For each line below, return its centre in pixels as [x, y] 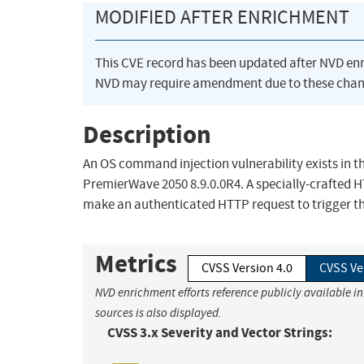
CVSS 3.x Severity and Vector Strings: [220, 333]
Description [147, 134]
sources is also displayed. [158, 313]
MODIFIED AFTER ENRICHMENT [222, 17]
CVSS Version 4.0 [247, 269]
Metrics [136, 264]
